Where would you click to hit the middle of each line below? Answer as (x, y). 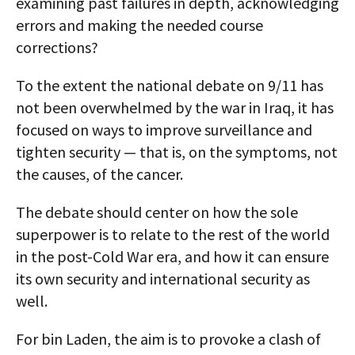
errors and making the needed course (139, 25)
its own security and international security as (163, 279)
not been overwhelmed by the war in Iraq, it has (175, 108)
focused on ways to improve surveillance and (164, 130)
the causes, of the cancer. (99, 174)
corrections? (57, 48)
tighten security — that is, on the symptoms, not (177, 152)
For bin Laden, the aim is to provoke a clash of (168, 339)
